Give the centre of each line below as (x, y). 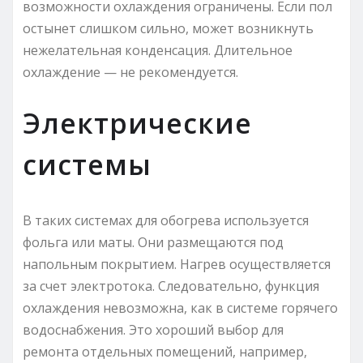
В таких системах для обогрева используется (166, 220)
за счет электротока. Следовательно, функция (171, 286)
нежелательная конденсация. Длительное (158, 50)
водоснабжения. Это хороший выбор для (153, 329)
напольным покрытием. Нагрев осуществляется (177, 264)
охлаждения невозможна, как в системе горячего (180, 307)
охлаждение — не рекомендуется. (130, 72)
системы (87, 164)
